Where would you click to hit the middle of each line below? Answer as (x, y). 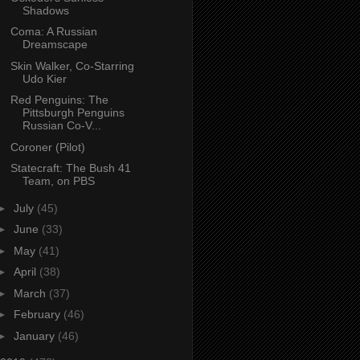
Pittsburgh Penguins (73, 113)
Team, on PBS (58, 181)
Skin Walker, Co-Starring (72, 65)
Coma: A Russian (53, 32)
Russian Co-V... (61, 126)
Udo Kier (44, 78)
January (35, 335)
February (38, 315)
